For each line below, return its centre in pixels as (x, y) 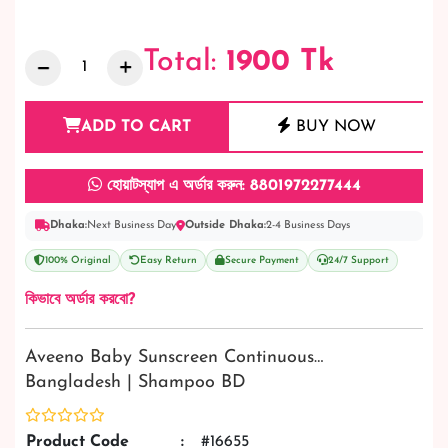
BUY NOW (333, 127)
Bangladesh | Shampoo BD (135, 382)
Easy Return (168, 260)
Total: (184, 62)
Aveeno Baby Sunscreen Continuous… (174, 357)
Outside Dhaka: (225, 225)
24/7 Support (358, 260)
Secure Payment (262, 260)
